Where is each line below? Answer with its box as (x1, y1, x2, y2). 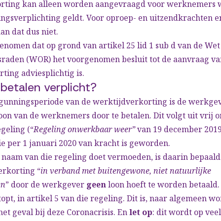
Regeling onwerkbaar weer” (34, 124, 135, 135)
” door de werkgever (5, 179, 86, 190)
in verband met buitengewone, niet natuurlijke (40, 165, 211, 176)
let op (129, 207, 152, 218)
